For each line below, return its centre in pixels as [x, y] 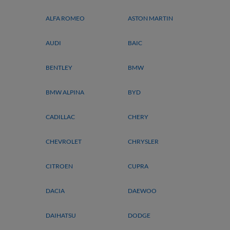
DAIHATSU [61, 215]
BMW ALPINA [65, 92]
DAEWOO [142, 191]
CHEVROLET [64, 141]
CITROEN [59, 166]
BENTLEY [59, 68]
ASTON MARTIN [150, 18]
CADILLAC [60, 117]
